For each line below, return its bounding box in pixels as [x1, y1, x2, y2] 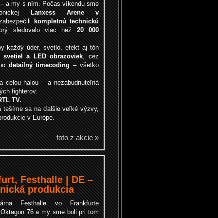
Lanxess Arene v [30, 9, 99, 16]
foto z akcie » [56, 133, 99, 142]
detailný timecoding [8, 61, 70, 69]
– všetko [70, 61, 99, 69]
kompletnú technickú [34, 18, 99, 25]
